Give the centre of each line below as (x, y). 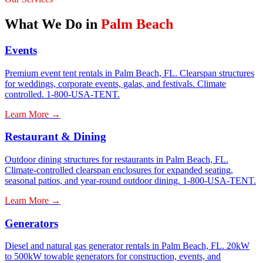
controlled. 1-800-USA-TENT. (62, 94)
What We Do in (53, 24)
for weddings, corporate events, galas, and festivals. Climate (115, 83)
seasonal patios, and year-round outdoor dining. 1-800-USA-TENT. (130, 180)
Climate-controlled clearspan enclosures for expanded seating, (119, 170)
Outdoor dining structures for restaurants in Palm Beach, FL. (117, 159)
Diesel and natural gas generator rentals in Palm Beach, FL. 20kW (127, 246)
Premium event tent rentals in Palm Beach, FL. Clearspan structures (129, 73)
